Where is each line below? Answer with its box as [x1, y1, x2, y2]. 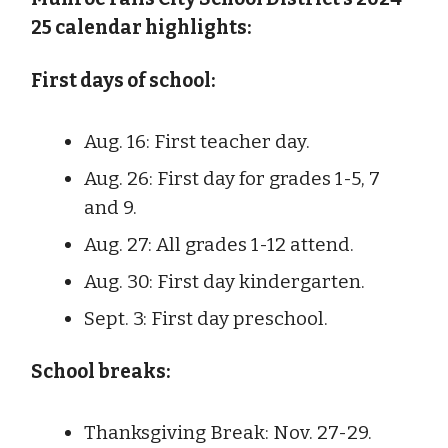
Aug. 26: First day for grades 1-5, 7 [84, 166, 380, 190]
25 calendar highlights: [31, 15, 251, 39]
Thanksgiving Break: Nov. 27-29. [84, 420, 372, 444]
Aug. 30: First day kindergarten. [84, 269, 365, 293]
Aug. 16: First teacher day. [84, 129, 310, 153]
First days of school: [31, 68, 215, 92]
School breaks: [31, 359, 170, 383]
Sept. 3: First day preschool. [84, 306, 328, 330]
